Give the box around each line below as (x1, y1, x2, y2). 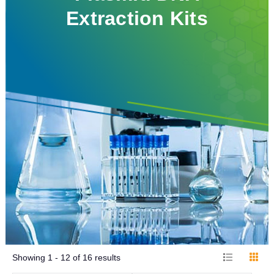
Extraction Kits (66, 7, 208, 29)
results (92, 253, 120, 262)
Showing (12, 253, 48, 262)
